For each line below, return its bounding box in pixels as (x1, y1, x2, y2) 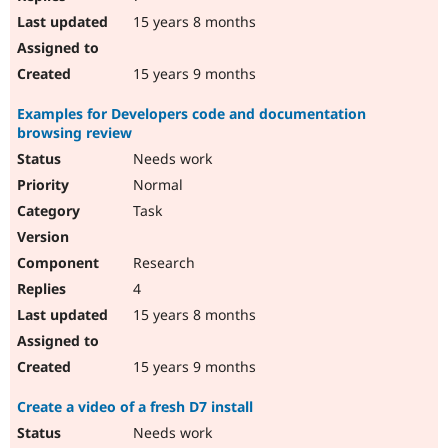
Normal (129, 175, 183, 195)
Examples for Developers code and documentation (17, 104, 366, 124)
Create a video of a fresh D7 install (17, 397, 253, 417)
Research (129, 253, 195, 273)
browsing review (17, 123, 132, 143)
